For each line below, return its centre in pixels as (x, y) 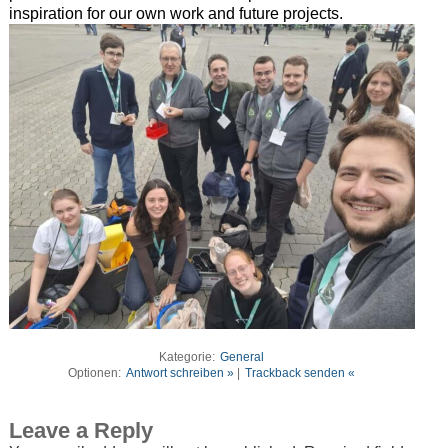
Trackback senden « (300, 372)
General (242, 356)
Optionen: (96, 372)
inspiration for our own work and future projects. (175, 14)
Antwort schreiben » (180, 372)
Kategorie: (189, 356)
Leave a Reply (80, 430)
